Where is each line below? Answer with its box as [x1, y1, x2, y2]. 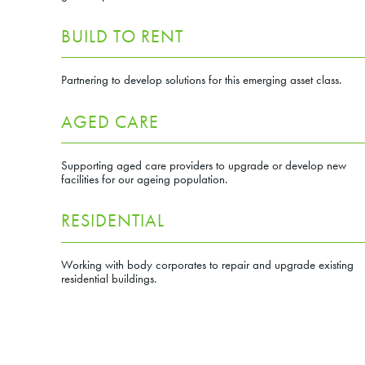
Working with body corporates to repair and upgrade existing [60, 256, 354, 272]
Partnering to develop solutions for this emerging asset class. [60, 72, 341, 88]
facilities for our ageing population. [60, 171, 227, 187]
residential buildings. [60, 270, 156, 286]
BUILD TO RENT [60, 24, 183, 49]
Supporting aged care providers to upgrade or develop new [60, 157, 346, 174]
